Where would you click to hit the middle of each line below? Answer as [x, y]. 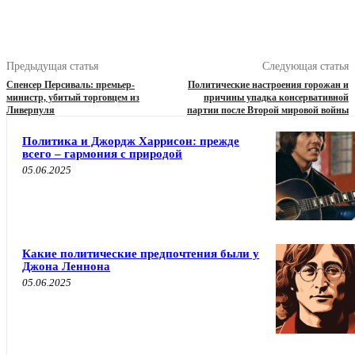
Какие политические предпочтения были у [141, 254]
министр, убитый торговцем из [73, 98]
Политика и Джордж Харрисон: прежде [131, 141]
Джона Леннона [66, 267]
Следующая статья [305, 67]
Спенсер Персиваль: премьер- [71, 85]
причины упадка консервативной [276, 98]
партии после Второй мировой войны [267, 111]
